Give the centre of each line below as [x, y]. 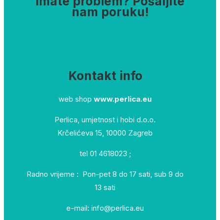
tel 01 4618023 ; [105, 154]
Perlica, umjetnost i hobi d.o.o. [105, 120]
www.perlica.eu [123, 99]
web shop [76, 99]
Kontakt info [105, 76]
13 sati [105, 188]
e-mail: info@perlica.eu [105, 208]
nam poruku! [110, 12]
